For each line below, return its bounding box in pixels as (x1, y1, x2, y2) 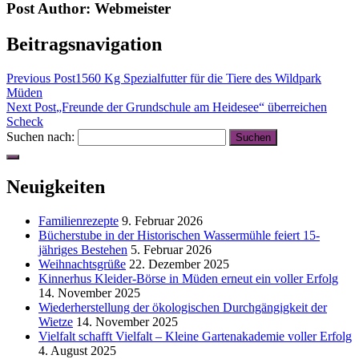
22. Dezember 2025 (129, 256, 229, 271)
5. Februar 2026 (131, 242, 212, 256)
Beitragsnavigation (6, 34, 162, 55)
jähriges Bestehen (38, 242, 127, 256)
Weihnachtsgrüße (38, 256, 126, 271)
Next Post (6, 100, 56, 115)
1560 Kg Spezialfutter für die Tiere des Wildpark (75, 71, 321, 86)
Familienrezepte (38, 213, 119, 228)
